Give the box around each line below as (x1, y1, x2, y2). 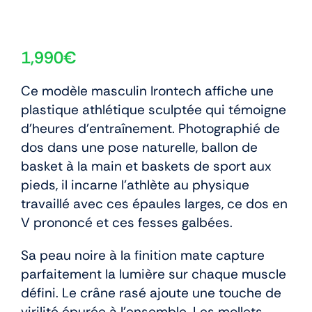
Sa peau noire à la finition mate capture (21, 246, 265, 264)
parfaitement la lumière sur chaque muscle (21, 265, 286, 283)
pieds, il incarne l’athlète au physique (21, 175, 249, 194)
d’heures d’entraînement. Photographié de (21, 119, 280, 137)
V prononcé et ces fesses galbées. (21, 213, 233, 231)
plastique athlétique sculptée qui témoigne (21, 100, 286, 118)
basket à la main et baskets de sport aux (21, 157, 271, 175)
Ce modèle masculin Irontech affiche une (21, 81, 274, 100)
